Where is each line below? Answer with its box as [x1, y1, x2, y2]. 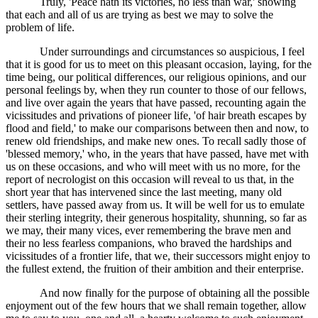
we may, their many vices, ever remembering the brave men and [6, 224, 291, 237]
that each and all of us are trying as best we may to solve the [6, 9, 273, 21]
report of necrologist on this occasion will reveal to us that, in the [6, 173, 294, 186]
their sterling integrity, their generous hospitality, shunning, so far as [6, 212, 307, 224]
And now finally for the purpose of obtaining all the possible [40, 287, 309, 300]
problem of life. [6, 21, 75, 34]
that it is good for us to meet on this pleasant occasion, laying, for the [6, 58, 312, 71]
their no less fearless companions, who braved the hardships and [6, 237, 292, 250]
